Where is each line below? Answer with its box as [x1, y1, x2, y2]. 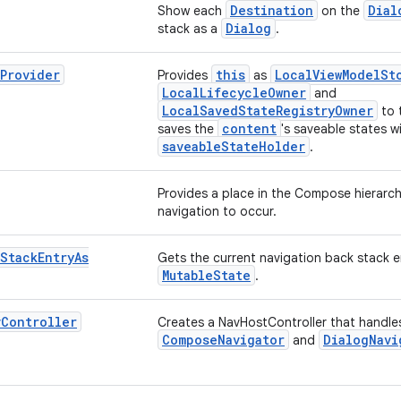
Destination [230, 2, 313, 19]
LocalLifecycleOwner [162, 84, 306, 101]
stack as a [158, 21, 221, 37]
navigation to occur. [158, 203, 277, 219]
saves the [158, 121, 218, 137]
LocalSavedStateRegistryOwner [162, 102, 373, 119]
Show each [158, 3, 226, 19]
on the [318, 3, 363, 19]
